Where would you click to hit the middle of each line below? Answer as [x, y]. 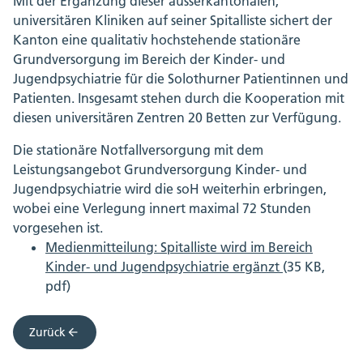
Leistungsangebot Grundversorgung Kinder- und [160, 170]
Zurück [47, 333]
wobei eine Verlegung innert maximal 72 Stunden [162, 209]
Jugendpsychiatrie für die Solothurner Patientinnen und [181, 79]
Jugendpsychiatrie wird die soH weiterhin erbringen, [170, 189]
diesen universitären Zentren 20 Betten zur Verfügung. [177, 118]
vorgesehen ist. [58, 228]
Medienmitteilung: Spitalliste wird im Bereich [179, 248]
